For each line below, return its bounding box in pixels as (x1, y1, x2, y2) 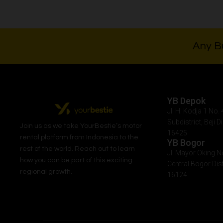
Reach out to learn (75, 145, 135, 153)
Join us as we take (20, 122, 80, 130)
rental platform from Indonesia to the (20, 134, 138, 141)
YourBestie (80, 122, 116, 130)
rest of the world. (20, 145, 73, 153)
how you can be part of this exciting (20, 157, 132, 164)
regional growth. (20, 168, 72, 176)
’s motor (116, 122, 142, 130)
